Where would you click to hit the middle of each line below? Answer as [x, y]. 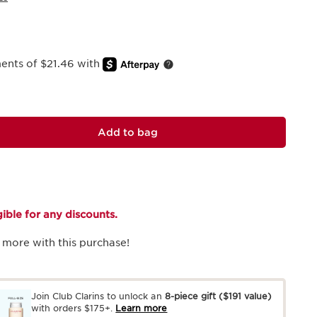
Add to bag [127, 132]
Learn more [142, 308]
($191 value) [245, 296]
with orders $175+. [72, 308]
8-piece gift [191, 296]
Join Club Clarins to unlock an [98, 296]
